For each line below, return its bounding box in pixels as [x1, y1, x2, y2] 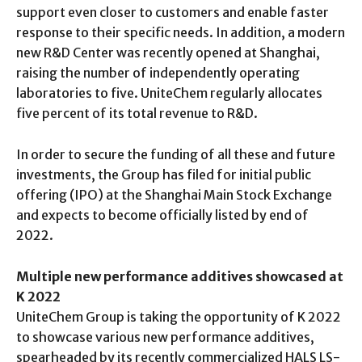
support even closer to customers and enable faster [16, 3, 329, 20]
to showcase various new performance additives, [16, 328, 314, 345]
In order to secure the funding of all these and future [16, 145, 335, 162]
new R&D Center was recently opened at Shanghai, [16, 44, 320, 61]
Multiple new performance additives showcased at [16, 267, 343, 284]
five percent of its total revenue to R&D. [16, 104, 258, 121]
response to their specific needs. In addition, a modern [16, 23, 345, 40]
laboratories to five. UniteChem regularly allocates [16, 84, 322, 101]
